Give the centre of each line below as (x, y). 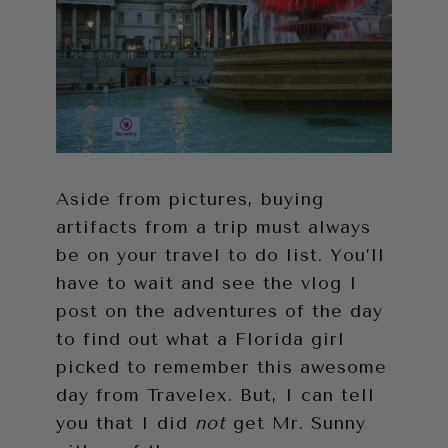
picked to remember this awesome (221, 366)
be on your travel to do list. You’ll (220, 254)
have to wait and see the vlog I (207, 282)
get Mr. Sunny (296, 422)
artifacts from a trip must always (213, 226)
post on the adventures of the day (219, 310)
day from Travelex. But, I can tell (215, 394)
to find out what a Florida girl (200, 338)
